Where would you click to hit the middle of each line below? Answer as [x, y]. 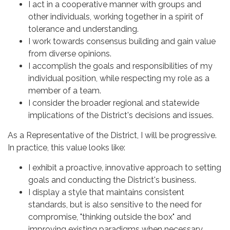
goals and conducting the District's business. [112, 180]
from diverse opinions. [70, 53]
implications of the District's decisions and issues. [121, 115]
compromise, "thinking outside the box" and [110, 217]
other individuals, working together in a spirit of [116, 16]
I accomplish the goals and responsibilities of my [120, 66]
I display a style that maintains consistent [106, 192]
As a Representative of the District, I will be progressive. [112, 135]
